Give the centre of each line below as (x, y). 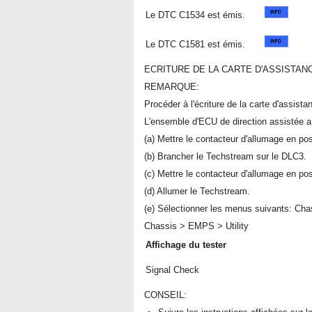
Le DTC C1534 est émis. (195, 15)
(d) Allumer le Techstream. (197, 191)
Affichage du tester (186, 245)
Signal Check (172, 270)
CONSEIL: (165, 295)
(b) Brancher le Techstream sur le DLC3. (225, 156)
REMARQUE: (172, 87)
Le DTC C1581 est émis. (195, 44)
